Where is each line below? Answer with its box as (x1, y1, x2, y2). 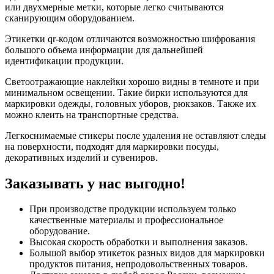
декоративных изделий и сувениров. (5, 152, 158, 163)
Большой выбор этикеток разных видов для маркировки (29, 248, 265, 259)
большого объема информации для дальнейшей (5, 44, 203, 55)
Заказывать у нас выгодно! (5, 175, 185, 191)
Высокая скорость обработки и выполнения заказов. (29, 237, 248, 248)
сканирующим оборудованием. (5, 12, 135, 23)
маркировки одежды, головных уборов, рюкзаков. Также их (5, 98, 256, 109)
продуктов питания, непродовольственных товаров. (29, 259, 248, 270)
